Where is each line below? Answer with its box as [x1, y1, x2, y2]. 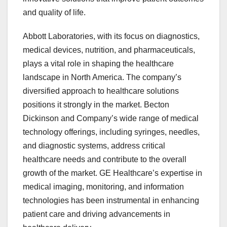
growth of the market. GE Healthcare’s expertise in [23, 169, 202, 178]
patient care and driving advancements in [23, 210, 170, 219]
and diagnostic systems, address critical [23, 141, 165, 150]
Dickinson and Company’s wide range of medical [23, 114, 199, 123]
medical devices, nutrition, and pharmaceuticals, [23, 46, 195, 55]
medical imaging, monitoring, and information [23, 182, 184, 192]
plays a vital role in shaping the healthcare [23, 59, 174, 68]
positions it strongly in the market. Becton [23, 100, 169, 109]
